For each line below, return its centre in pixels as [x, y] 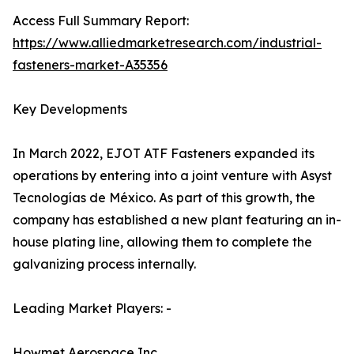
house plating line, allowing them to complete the [162, 242]
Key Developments [70, 109]
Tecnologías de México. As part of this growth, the [164, 198]
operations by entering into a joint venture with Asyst [172, 176]
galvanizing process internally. [104, 264]
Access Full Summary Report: [101, 21]
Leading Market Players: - [92, 309]
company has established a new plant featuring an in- [177, 220]
